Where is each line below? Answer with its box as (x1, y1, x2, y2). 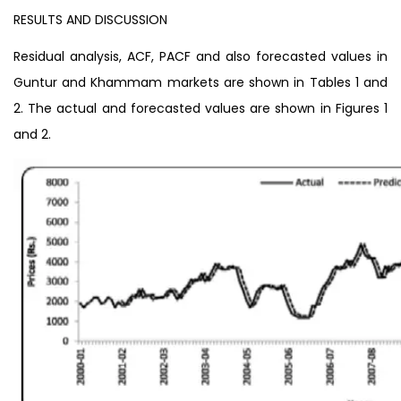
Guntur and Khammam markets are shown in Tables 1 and (13, 73, 388, 91)
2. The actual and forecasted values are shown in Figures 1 (13, 98, 388, 117)
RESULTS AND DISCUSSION (13, 10, 167, 29)
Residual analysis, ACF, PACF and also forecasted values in (13, 47, 388, 65)
